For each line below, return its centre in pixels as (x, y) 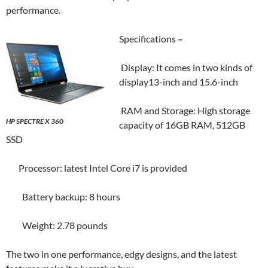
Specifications (148, 39)
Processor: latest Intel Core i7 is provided (97, 168)
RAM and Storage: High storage (185, 110)
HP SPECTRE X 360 (35, 121)
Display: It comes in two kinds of (186, 67)
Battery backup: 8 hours (63, 197)
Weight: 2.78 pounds (57, 225)
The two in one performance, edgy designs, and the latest (121, 254)
